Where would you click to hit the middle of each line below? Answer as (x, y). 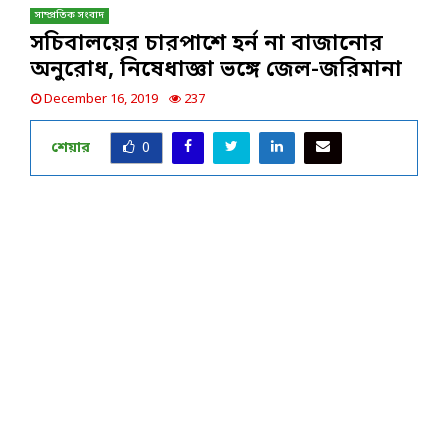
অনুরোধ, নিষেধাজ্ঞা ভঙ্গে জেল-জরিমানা (216, 70)
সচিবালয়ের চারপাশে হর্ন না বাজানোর (206, 44)
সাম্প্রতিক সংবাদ (69, 15)
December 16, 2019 (101, 99)
